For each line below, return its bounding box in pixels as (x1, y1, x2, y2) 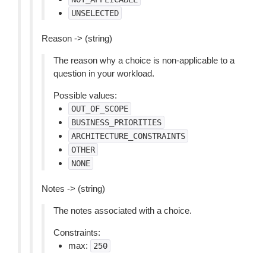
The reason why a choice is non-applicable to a (53, 55, 235, 65)
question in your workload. (53, 68, 154, 78)
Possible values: (53, 90, 117, 100)
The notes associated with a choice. (53, 205, 192, 216)
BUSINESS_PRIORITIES (71, 118, 161, 127)
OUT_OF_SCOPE (71, 104, 128, 113)
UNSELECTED (71, 8, 119, 18)
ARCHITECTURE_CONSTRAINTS (71, 131, 185, 141)
